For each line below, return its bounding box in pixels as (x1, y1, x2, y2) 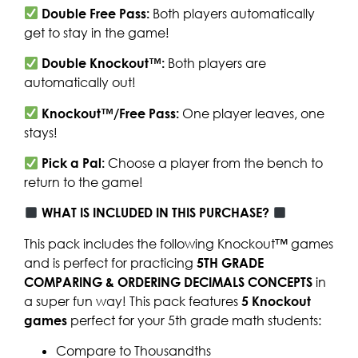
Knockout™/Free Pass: (38, 105, 183, 121)
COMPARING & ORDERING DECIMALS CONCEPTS (24, 273, 312, 290)
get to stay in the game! (24, 24, 169, 41)
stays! (24, 124, 58, 141)
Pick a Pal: (38, 154, 109, 171)
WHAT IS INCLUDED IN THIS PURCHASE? (38, 205, 273, 221)
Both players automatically (153, 5, 316, 22)
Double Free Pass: (38, 5, 153, 22)
